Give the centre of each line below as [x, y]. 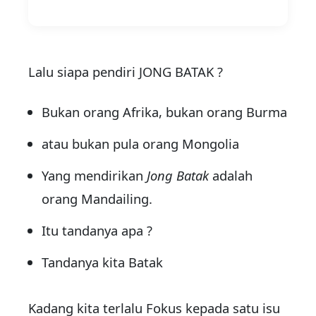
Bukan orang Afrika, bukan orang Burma [165, 112]
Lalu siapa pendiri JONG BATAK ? [126, 72]
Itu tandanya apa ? [97, 231]
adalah [231, 176]
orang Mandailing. [97, 199]
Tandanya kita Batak [103, 262]
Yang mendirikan [95, 176]
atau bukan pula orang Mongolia [141, 144]
